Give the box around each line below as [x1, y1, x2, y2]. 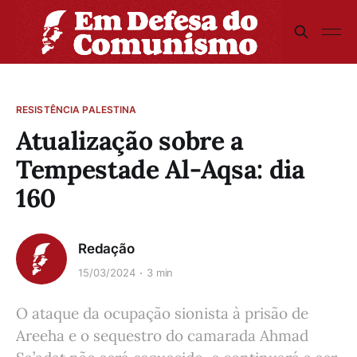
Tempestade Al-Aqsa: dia [16, 153, 305, 186]
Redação [78, 240, 135, 257]
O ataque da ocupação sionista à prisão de [16, 304, 308, 323]
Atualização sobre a [16, 124, 244, 157]
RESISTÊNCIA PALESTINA [16, 104, 137, 116]
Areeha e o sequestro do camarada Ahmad [16, 326, 308, 345]
